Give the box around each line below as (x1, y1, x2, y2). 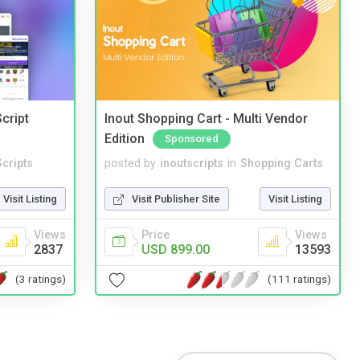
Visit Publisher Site (132, 192, 220, 205)
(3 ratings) (15, 272, 66, 286)
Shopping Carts (240, 156, 323, 170)
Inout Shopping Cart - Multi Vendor (104, 111, 308, 127)
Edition (104, 130, 145, 146)
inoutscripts (160, 156, 223, 170)
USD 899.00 (141, 241, 210, 257)
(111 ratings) (268, 272, 331, 286)
